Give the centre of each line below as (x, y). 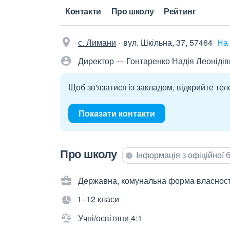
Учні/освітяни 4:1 (110, 218)
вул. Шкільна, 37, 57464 (168, 42)
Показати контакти (117, 113)
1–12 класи (98, 199)
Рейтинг (180, 11)
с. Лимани (97, 42)
